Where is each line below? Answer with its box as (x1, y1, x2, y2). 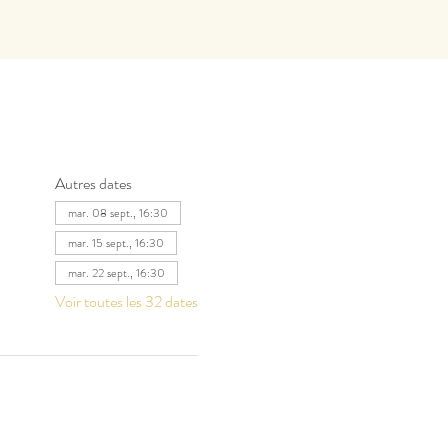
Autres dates (54, 172, 132, 195)
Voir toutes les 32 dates (54, 290, 198, 313)
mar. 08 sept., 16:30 (67, 204, 168, 222)
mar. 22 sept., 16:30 (67, 264, 165, 282)
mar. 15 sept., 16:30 (67, 234, 164, 252)
